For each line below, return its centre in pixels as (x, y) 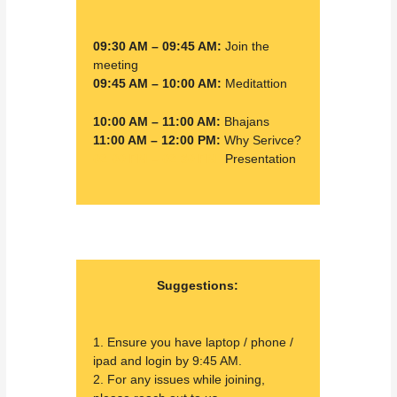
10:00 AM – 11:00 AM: (156, 122)
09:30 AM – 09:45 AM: (157, 46)
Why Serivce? (261, 140)
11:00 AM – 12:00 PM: (156, 140)
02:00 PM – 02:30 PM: (159, 159)
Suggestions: (198, 285)
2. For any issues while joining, (179, 380)
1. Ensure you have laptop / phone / (193, 343)
